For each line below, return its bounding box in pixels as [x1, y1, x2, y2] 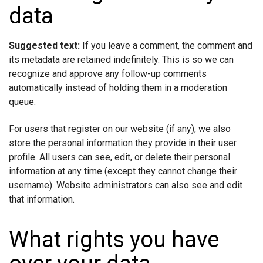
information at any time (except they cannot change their [9, 165, 237, 177]
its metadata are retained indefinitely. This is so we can [9, 53, 234, 65]
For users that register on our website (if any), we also [9, 123, 231, 134]
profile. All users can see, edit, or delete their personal [9, 151, 230, 163]
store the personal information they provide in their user [9, 137, 237, 149]
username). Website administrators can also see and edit [9, 179, 242, 191]
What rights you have [9, 226, 219, 252]
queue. [9, 96, 36, 107]
